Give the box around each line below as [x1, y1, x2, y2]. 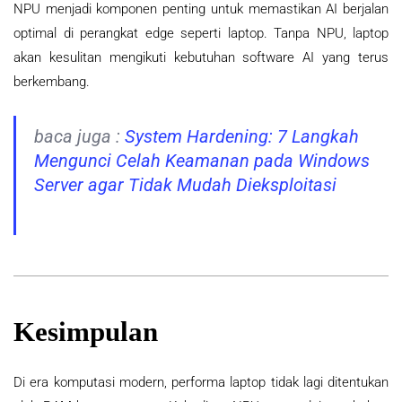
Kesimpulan [13, 315, 158, 347]
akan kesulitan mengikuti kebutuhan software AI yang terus [13, 49, 389, 66]
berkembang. [13, 74, 90, 91]
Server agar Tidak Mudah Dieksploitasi [34, 175, 336, 197]
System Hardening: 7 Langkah [125, 127, 359, 148]
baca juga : [34, 127, 125, 148]
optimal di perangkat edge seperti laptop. [13, 25, 274, 42]
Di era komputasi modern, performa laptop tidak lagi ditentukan [13, 373, 389, 390]
